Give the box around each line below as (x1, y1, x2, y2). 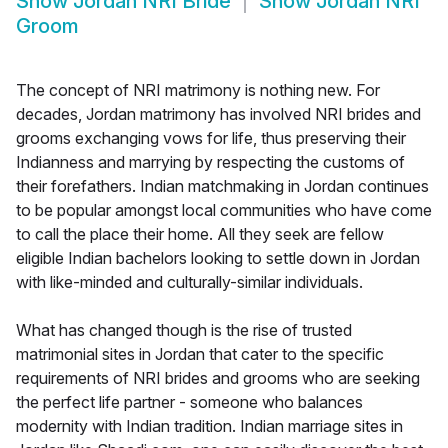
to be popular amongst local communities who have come (16, 200, 432, 221)
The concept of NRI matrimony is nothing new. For (16, 80, 380, 101)
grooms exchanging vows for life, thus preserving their (16, 128, 406, 149)
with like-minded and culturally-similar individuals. (16, 272, 363, 293)
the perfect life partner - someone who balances (16, 392, 363, 413)
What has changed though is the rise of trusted (16, 320, 352, 341)
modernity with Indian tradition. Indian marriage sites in (16, 416, 403, 437)
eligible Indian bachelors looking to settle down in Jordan (16, 248, 420, 269)
